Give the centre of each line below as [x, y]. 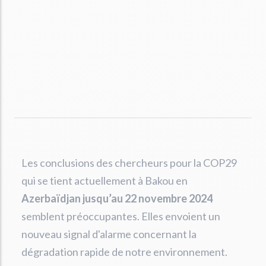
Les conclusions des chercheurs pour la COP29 [129, 163]
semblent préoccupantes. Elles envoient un [121, 216]
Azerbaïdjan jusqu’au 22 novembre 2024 [117, 198]
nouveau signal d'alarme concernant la [109, 234]
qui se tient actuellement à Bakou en [104, 180]
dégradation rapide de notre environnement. [124, 252]
